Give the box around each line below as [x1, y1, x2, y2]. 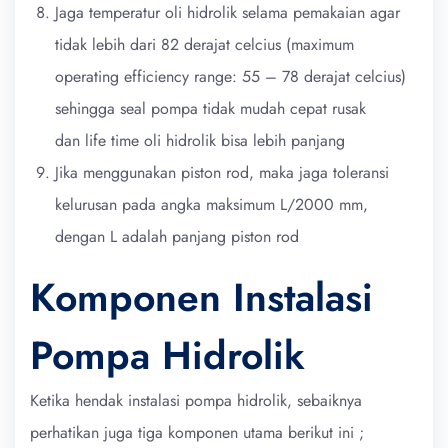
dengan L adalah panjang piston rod [55, 224, 299, 248]
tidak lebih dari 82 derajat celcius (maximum [55, 32, 354, 56]
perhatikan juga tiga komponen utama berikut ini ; [30, 420, 364, 444]
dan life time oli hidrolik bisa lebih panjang [55, 128, 345, 152]
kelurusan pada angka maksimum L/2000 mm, [55, 192, 368, 216]
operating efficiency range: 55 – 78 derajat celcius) [55, 64, 406, 88]
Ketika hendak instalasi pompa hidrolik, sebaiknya [30, 388, 362, 412]
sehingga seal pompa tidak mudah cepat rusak [55, 96, 366, 120]
